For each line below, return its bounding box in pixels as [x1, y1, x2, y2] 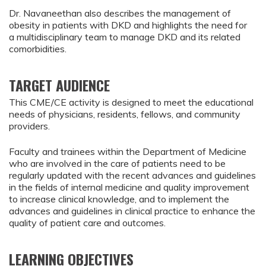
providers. [9, 120, 50, 132]
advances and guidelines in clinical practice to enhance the [9, 204, 255, 217]
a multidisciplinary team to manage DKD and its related [9, 31, 240, 43]
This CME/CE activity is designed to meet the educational [9, 96, 254, 109]
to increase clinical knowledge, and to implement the [9, 192, 229, 205]
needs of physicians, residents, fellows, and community [9, 108, 240, 121]
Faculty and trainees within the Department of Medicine [9, 145, 246, 157]
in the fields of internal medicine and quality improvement [9, 180, 249, 193]
